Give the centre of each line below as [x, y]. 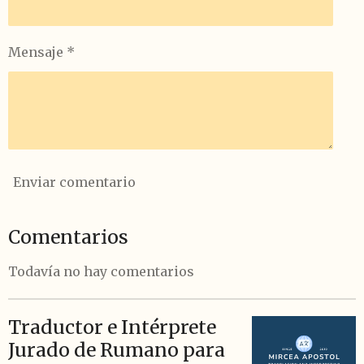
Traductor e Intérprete [112, 327]
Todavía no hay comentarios [101, 271]
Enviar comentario [74, 182]
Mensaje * [41, 52]
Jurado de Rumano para [117, 350]
